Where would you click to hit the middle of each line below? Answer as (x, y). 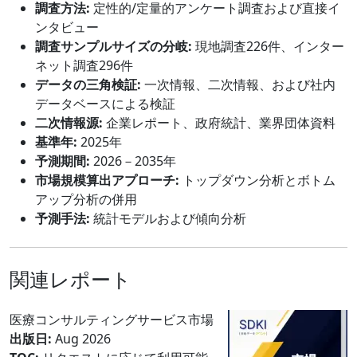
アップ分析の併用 (86, 199)
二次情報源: (69, 122)
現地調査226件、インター (268, 46)
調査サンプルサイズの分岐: (114, 46)
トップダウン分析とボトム (257, 180)
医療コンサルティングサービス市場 (112, 319)
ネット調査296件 (84, 65)
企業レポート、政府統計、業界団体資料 (219, 122)
